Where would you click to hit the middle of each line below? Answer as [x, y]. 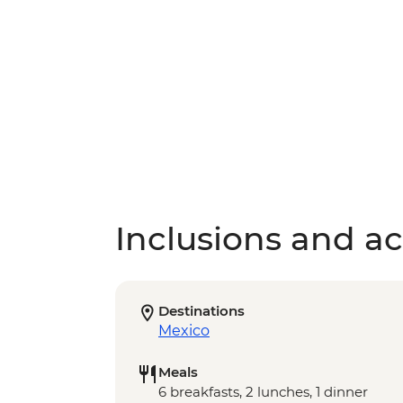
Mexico [184, 331]
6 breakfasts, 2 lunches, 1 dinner [263, 392]
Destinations [201, 311]
